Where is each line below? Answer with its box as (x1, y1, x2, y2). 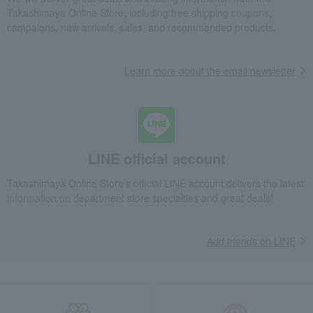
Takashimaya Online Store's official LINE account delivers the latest (7, 176, 304, 191)
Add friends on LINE (207, 234, 296, 249)
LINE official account (87, 148, 226, 169)
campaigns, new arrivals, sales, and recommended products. (7, 20, 276, 35)
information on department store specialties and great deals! (7, 191, 273, 205)
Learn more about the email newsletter (124, 64, 296, 78)
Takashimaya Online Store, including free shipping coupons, (7, 6, 272, 20)
